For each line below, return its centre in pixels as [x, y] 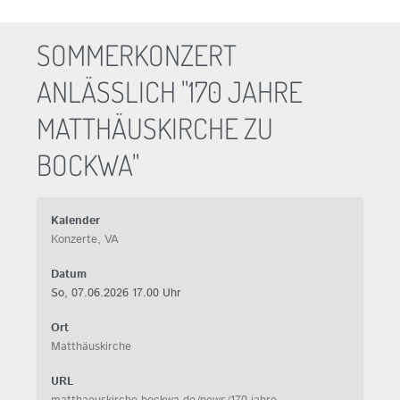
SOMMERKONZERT [137, 54]
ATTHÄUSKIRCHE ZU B [155, 128]
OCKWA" [88, 164]
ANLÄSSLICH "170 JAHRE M [170, 91]
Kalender [76, 221]
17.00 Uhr [157, 293]
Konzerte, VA [85, 239]
